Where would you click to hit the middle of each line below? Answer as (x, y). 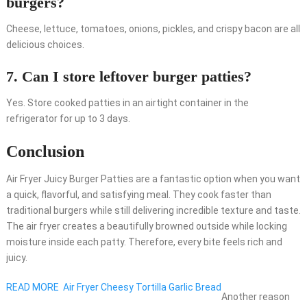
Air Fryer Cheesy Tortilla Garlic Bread (142, 287)
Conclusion (45, 152)
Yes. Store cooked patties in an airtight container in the (127, 103)
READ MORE (32, 287)
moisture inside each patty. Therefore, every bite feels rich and (144, 242)
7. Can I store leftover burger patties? (128, 77)
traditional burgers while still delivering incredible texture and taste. (153, 211)
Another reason (255, 297)
